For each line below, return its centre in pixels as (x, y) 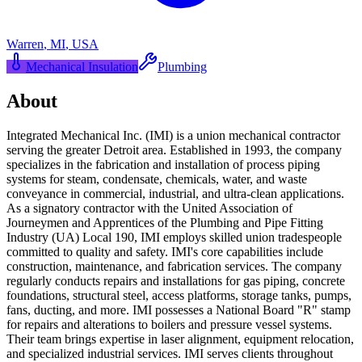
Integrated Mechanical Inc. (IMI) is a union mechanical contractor (173, 135)
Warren (25, 44)
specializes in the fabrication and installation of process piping (163, 164)
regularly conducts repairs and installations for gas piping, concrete (176, 280)
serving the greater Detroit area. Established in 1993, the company (174, 149)
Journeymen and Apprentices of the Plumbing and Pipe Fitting (165, 222)
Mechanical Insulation (82, 66)
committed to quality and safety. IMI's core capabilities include (165, 251)
